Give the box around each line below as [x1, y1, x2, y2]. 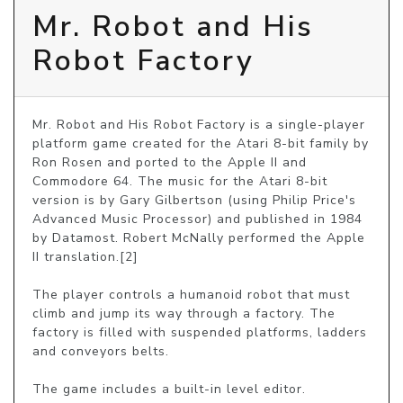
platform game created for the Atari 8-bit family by [32, 135, 369, 153]
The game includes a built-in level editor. [32, 381, 306, 399]
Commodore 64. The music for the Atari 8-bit [32, 173, 327, 191]
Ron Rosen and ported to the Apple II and [32, 154, 307, 172]
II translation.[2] [32, 248, 139, 266]
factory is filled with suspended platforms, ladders [32, 324, 367, 342]
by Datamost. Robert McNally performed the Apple [32, 229, 365, 247]
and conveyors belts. [32, 343, 169, 361]
